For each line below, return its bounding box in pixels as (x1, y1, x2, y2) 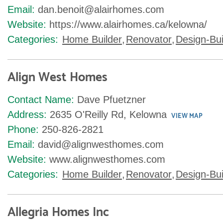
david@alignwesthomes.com (38, 139, 164, 150)
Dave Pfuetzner (77, 94, 146, 105)
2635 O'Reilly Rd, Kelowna (50, 109, 167, 120)
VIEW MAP (171, 111, 203, 121)
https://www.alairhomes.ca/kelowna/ (49, 19, 207, 30)
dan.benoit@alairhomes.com (38, 4, 164, 15)
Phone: (7, 124, 39, 135)
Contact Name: (7, 94, 74, 105)
